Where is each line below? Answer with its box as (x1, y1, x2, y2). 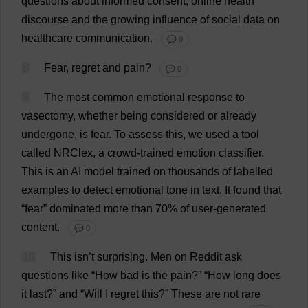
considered (151, 110, 205, 122)
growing (111, 14, 150, 26)
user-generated (192, 203, 266, 215)
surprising (97, 251, 145, 263)
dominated (49, 203, 101, 215)
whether (78, 110, 118, 122)
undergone (21, 129, 74, 141)
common (92, 91, 134, 104)
